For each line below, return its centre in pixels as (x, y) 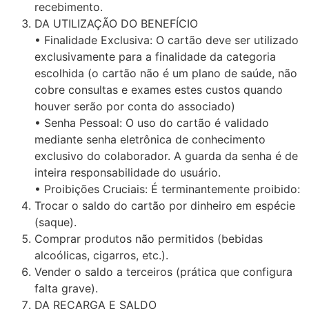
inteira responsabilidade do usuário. (128, 172)
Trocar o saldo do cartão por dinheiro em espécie (165, 205)
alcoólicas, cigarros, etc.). (101, 255)
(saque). (56, 222)
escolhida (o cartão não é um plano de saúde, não (166, 73)
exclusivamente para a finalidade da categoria (155, 56)
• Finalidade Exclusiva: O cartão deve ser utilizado (167, 40)
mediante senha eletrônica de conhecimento (150, 139)
